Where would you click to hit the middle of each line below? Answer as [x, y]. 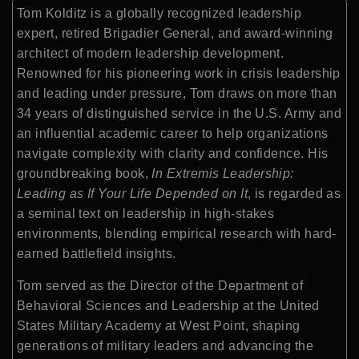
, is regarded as [294, 194]
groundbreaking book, [85, 174]
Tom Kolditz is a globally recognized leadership [159, 14]
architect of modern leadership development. [151, 54]
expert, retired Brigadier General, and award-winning [175, 34]
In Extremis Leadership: [223, 174]
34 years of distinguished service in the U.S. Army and [179, 114]
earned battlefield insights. [97, 254]
